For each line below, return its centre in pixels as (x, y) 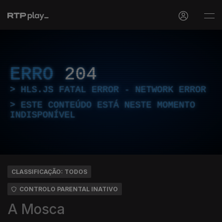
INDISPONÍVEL (43, 115)
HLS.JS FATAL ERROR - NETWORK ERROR (113, 90)
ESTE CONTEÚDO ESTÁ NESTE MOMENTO (108, 105)
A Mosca (36, 209)
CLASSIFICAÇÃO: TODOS (49, 172)
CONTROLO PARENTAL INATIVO (69, 189)
